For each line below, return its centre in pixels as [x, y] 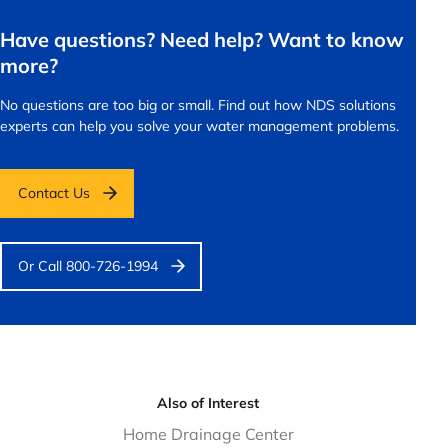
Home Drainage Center [208, 433]
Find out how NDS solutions [307, 104]
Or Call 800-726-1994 [88, 265]
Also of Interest [208, 402]
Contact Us [54, 192]
